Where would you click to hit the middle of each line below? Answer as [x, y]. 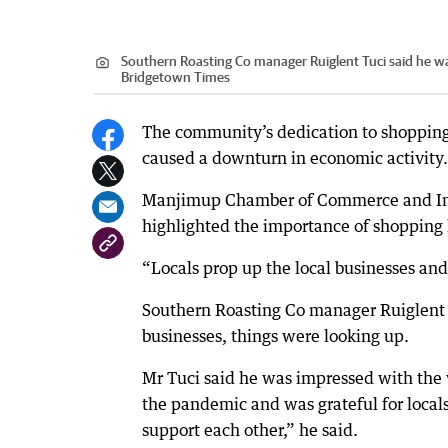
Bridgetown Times [175, 77]
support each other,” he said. [250, 430]
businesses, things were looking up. [275, 336]
